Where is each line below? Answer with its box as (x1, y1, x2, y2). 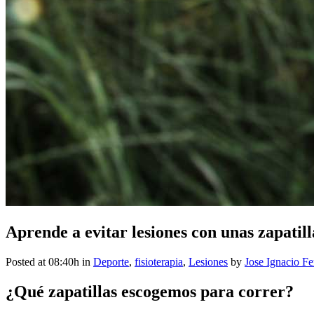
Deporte (93, 255, 129, 268)
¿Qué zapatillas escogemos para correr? (6, 282, 294, 301)
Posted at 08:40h (6, 255, 79, 268)
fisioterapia (135, 255, 183, 268)
